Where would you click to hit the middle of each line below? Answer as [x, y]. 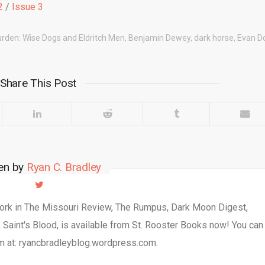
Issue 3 [28, 7]
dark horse [214, 38]
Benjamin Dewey [159, 38]
